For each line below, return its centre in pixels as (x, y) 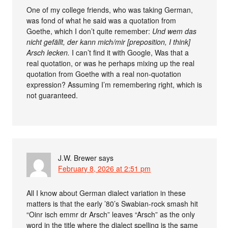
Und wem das (175, 31)
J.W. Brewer (78, 158)
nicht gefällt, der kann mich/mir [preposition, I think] (109, 41)
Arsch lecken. (48, 52)
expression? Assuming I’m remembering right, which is (115, 84)
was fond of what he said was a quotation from (102, 20)
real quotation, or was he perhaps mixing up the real (111, 63)
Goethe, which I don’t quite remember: (90, 31)
